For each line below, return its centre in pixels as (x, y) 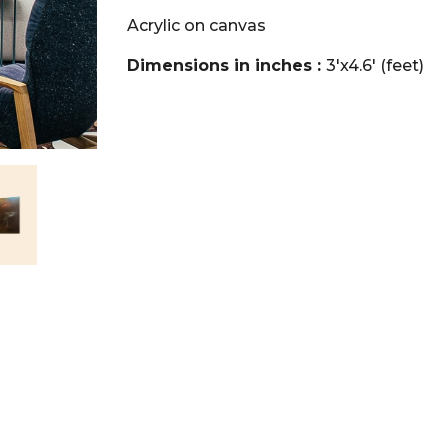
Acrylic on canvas (196, 25)
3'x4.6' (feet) (375, 65)
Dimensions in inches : (226, 65)
